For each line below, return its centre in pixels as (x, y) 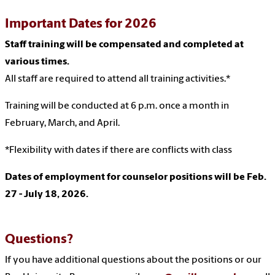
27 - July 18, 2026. (47, 195)
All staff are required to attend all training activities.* (118, 79)
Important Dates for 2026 (81, 25)
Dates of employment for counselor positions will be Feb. (136, 178)
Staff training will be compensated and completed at (124, 45)
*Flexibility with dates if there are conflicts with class (118, 151)
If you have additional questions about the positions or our (133, 261)
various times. (37, 62)
